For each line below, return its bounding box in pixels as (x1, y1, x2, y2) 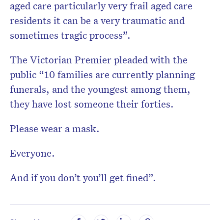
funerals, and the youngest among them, (10, 82, 191, 96)
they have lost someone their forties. (10, 97, 174, 110)
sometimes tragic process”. (10, 28, 131, 42)
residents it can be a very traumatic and (10, 14, 185, 27)
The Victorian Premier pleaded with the (10, 53, 188, 66)
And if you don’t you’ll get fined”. (10, 171, 156, 184)
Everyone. (10, 146, 55, 160)
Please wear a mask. (10, 122, 100, 135)
